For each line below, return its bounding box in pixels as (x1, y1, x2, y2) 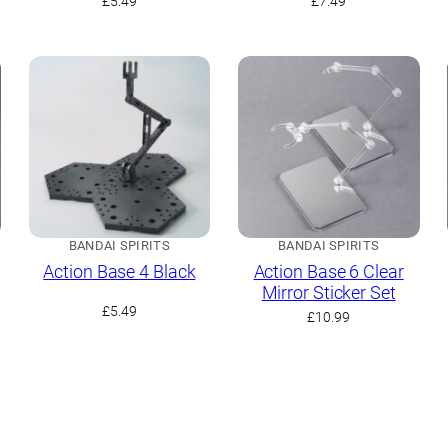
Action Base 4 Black (43, 261, 196, 283)
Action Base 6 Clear (253, 261, 404, 283)
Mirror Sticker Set (261, 282, 396, 304)
